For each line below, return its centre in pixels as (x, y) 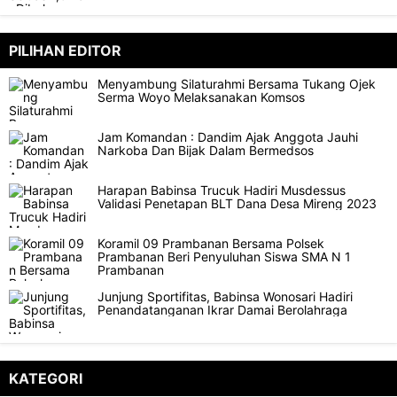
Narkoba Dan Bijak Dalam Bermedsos (206, 150)
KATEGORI (46, 378)
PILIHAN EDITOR (65, 51)
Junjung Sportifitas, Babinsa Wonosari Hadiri (225, 296)
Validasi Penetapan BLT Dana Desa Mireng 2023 (237, 203)
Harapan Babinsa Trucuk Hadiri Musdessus (222, 190)
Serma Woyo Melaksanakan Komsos (201, 97)
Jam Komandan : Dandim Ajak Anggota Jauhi (228, 137)
